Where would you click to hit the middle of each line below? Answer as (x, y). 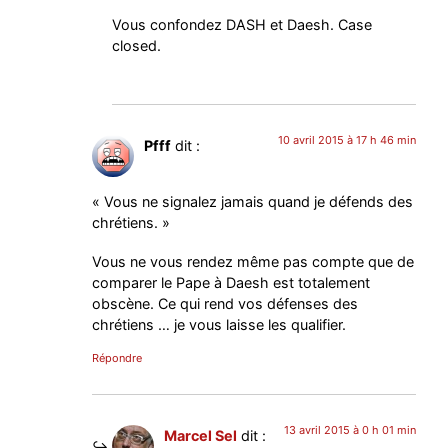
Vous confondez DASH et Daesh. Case (242, 24)
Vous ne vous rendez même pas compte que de (253, 262)
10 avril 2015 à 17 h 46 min (346, 140)
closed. (137, 45)
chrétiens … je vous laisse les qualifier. (219, 325)
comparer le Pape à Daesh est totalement (231, 283)
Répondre (117, 358)
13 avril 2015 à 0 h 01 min (349, 430)
